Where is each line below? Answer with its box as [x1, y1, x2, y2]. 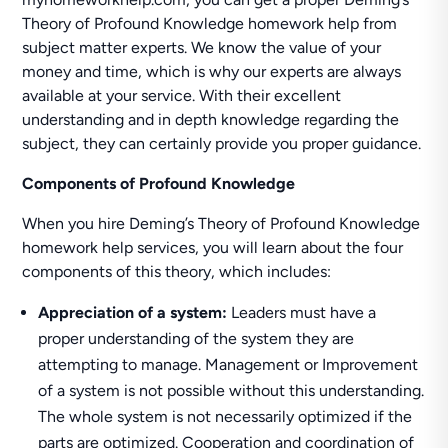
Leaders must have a [227, 303, 377, 322]
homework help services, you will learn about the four [22, 238, 404, 257]
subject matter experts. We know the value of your [22, 38, 382, 57]
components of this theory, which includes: [22, 262, 332, 281]
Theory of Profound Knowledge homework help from [22, 14, 398, 33]
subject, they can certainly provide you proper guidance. [22, 134, 422, 153]
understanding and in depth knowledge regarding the [22, 110, 400, 129]
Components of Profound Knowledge [22, 174, 296, 193]
